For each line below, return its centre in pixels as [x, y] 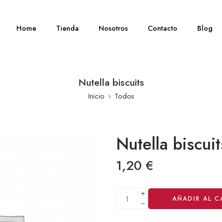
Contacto [163, 28]
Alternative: [134, 193]
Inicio [96, 96]
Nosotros [113, 28]
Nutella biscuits [111, 82]
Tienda [68, 28]
